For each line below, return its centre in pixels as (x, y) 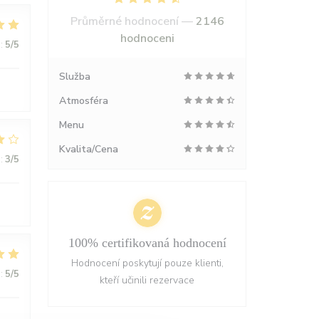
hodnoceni (147, 38)
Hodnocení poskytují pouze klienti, (147, 263)
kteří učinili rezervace (147, 280)
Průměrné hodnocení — (133, 21)
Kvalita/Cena (89, 149)
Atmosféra (84, 101)
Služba (75, 77)
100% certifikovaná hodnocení (147, 243)
